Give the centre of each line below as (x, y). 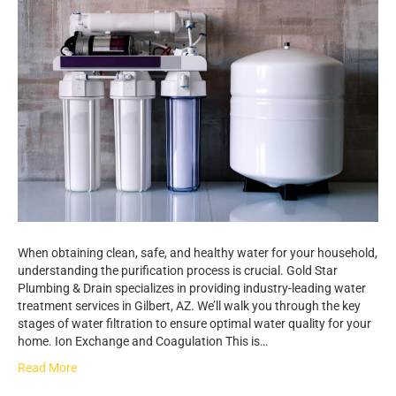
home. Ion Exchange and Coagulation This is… (143, 341)
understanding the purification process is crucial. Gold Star (178, 270)
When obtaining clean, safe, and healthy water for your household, (198, 252)
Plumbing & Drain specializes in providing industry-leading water (192, 288)
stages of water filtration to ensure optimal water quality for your (194, 323)
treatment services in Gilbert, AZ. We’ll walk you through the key (189, 305)
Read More (47, 367)
